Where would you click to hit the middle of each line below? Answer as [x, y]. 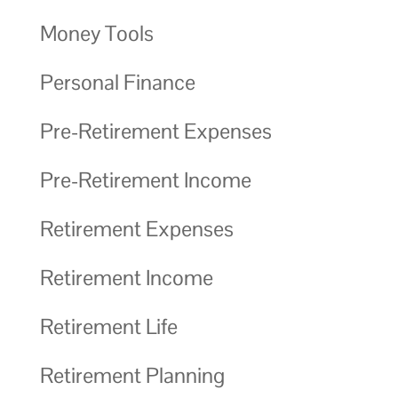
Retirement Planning [132, 375]
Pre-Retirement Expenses [155, 131]
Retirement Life [108, 326]
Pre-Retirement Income [145, 179]
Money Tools [96, 33]
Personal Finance [117, 82]
